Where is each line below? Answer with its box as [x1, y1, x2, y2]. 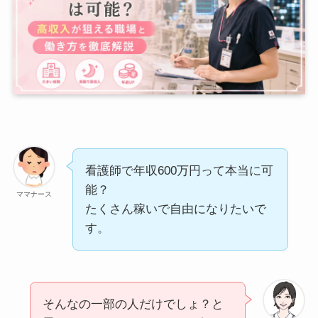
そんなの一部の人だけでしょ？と [42, 297, 224, 311]
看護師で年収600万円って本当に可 [84, 163, 273, 177]
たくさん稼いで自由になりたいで [84, 202, 266, 216]
